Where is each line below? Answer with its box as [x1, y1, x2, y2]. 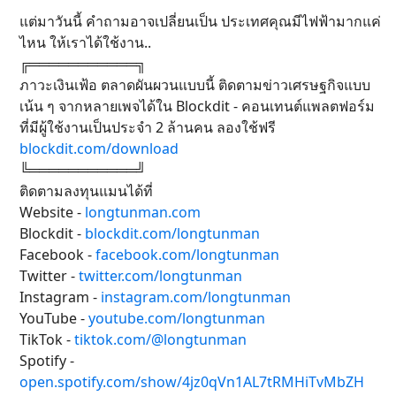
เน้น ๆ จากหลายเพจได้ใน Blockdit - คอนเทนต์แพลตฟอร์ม [19, 96, 375, 117]
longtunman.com [85, 202, 201, 223]
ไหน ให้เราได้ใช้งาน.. [19, 33, 151, 53]
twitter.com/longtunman [79, 266, 242, 286]
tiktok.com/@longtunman [74, 330, 247, 350]
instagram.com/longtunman [101, 287, 291, 308]
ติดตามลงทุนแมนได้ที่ [19, 181, 153, 202]
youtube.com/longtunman [88, 308, 265, 329]
